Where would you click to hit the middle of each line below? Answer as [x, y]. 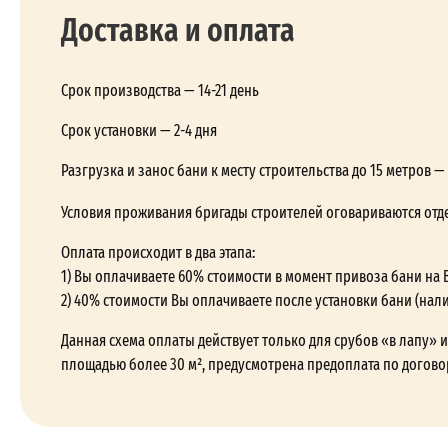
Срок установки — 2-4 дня [139, 130]
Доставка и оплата [178, 28]
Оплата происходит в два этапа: [158, 252]
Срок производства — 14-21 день [160, 90]
